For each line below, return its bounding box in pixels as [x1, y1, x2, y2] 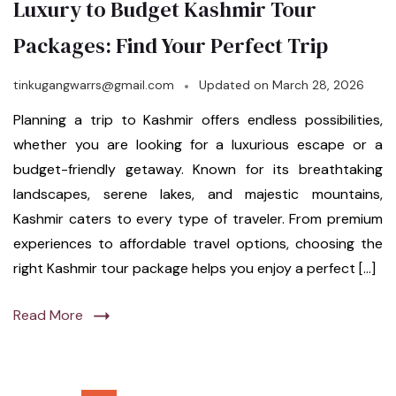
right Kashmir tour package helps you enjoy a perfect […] [13, 259, 376, 278]
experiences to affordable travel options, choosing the [13, 234, 383, 254]
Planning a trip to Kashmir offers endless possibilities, [13, 110, 383, 130]
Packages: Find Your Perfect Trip [13, 31, 328, 61]
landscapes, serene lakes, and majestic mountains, [13, 185, 383, 204]
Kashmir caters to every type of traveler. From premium [13, 209, 383, 229]
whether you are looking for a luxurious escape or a [13, 135, 383, 155]
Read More [13, 306, 83, 325]
